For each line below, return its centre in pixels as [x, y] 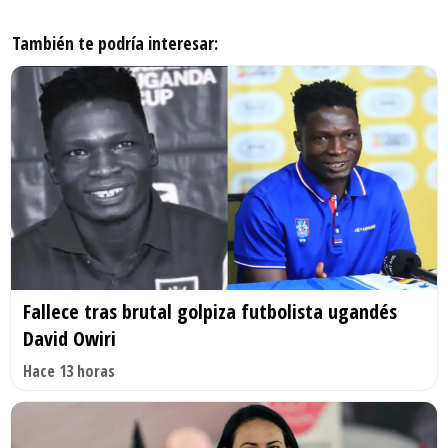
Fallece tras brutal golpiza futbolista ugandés [210, 311]
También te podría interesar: [115, 43]
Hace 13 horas [69, 370]
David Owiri [69, 338]
